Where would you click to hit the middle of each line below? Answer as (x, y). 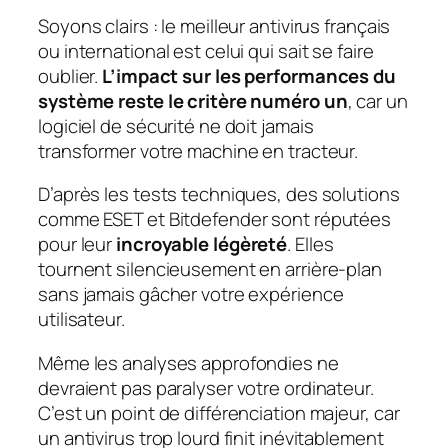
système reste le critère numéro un (193, 100)
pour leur (77, 244)
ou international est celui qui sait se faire (206, 50)
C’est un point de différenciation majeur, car (219, 412)
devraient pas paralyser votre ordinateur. (206, 387)
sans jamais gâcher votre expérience (191, 294)
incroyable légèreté (202, 244)
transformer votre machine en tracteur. (198, 150)
